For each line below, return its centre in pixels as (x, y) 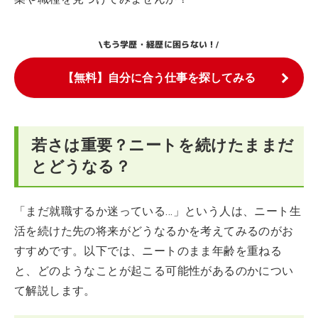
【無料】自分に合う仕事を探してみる (159, 78)
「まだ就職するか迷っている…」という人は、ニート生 (158, 211)
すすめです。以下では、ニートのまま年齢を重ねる (148, 251)
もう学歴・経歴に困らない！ (159, 44)
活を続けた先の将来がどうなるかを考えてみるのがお (154, 231)
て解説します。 (55, 291)
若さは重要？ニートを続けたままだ (163, 145)
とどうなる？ (81, 166)
